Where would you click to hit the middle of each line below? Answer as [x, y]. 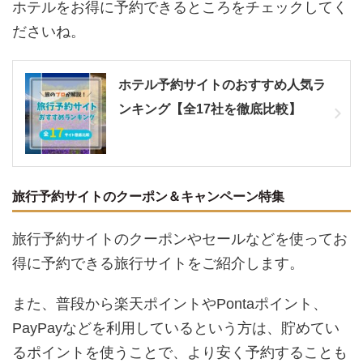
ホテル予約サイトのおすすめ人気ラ [222, 85]
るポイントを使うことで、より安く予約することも [180, 353]
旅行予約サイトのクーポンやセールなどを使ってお [180, 239]
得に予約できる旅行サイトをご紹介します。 [158, 264]
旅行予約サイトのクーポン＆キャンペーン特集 [148, 197]
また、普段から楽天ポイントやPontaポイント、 [170, 304]
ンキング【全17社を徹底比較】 [210, 109]
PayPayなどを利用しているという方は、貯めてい [176, 329]
